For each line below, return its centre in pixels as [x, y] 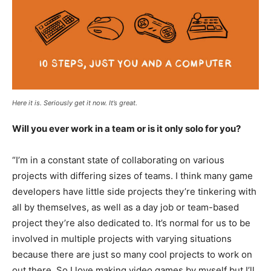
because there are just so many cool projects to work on [132, 254]
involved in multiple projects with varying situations [122, 238]
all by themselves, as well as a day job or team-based [126, 207]
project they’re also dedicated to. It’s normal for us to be [131, 223]
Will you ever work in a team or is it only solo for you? [126, 128]
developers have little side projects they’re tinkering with [134, 191]
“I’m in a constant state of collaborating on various [118, 160]
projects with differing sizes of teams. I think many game [132, 175]
